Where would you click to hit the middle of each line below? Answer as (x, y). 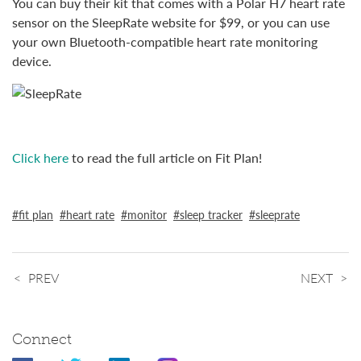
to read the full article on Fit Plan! (165, 158)
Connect (42, 339)
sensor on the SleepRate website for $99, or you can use (171, 23)
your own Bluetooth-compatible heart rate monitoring (165, 42)
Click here (40, 158)
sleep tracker (211, 215)
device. (32, 61)
